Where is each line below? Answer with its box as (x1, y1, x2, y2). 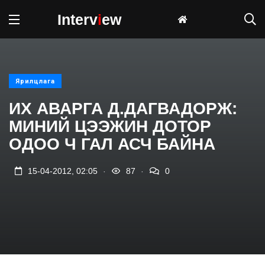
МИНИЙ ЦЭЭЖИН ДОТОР (9, 117, 211, 135)
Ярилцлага (15, 77, 55, 85)
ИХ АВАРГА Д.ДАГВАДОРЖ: (9, 99, 237, 118)
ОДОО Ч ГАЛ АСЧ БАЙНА (9, 135, 215, 153)
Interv (57, 11, 98, 28)
